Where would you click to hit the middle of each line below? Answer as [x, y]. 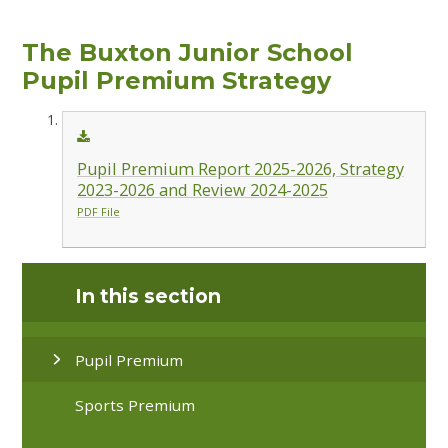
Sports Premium [135, 404]
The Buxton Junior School [188, 52]
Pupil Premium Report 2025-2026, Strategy [240, 169]
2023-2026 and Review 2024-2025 [202, 190]
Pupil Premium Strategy [177, 80]
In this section [148, 296]
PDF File [98, 212]
